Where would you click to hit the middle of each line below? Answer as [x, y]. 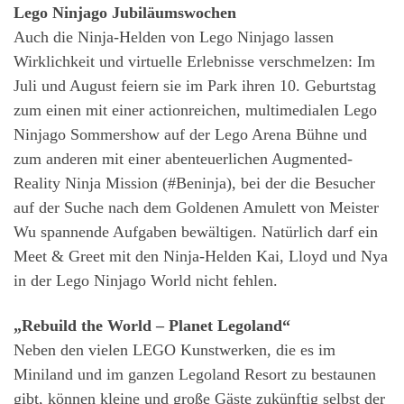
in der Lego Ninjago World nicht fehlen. [148, 280]
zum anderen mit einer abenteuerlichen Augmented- [183, 159]
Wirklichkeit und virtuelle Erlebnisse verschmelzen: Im [194, 61]
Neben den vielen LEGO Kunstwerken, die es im [174, 349]
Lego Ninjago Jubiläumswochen [125, 13]
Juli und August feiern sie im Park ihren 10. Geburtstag [195, 86]
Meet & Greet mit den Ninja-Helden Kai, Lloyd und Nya [201, 256]
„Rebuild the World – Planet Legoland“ [154, 325]
